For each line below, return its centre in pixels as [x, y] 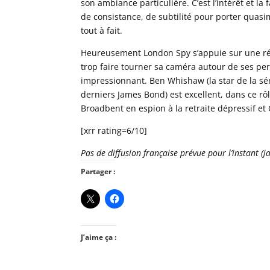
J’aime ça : [99, 237]
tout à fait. [102, 30]
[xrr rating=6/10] [114, 130]
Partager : [98, 171]
